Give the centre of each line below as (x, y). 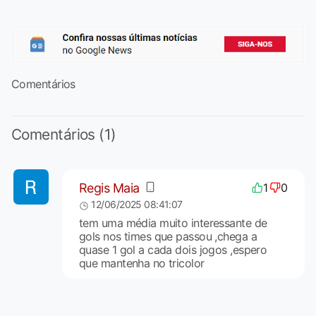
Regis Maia (109, 188)
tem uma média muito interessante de (173, 223)
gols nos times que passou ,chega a (168, 237)
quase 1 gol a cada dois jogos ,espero (173, 250)
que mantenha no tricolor (141, 263)
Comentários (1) (64, 135)
